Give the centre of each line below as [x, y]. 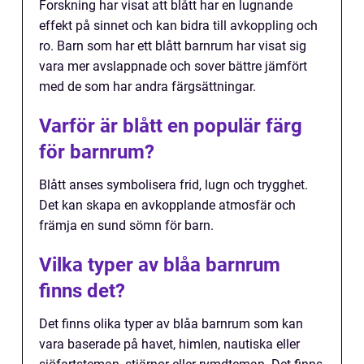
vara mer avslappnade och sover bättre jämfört [173, 67]
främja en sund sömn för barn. [126, 226]
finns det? [82, 291]
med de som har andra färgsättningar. [147, 87]
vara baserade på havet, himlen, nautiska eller [169, 344]
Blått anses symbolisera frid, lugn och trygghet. [173, 185]
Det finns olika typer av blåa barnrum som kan [171, 324]
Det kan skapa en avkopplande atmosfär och [167, 206]
